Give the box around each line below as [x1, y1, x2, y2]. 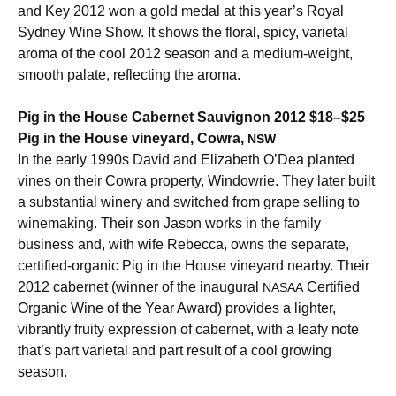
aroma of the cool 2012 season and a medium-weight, [18, 46, 353, 62]
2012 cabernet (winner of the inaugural [18, 279, 263, 295]
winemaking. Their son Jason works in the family [18, 216, 321, 232]
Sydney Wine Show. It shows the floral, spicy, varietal [18, 25, 348, 41]
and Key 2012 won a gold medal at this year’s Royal [18, 4, 344, 19]
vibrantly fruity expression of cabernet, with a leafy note [18, 322, 359, 338]
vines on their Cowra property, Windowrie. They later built [18, 173, 375, 189]
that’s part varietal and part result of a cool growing [18, 343, 331, 359]
